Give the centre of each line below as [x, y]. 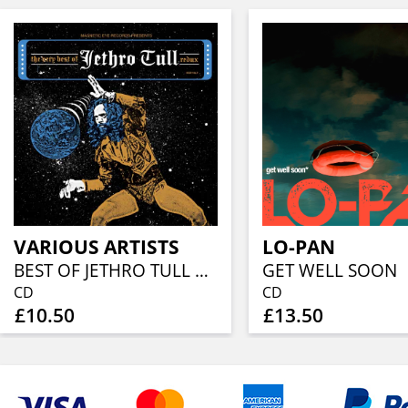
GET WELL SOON [329, 271]
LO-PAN [298, 247]
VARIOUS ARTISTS [97, 247]
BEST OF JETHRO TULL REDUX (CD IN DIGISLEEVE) [202, 271]
